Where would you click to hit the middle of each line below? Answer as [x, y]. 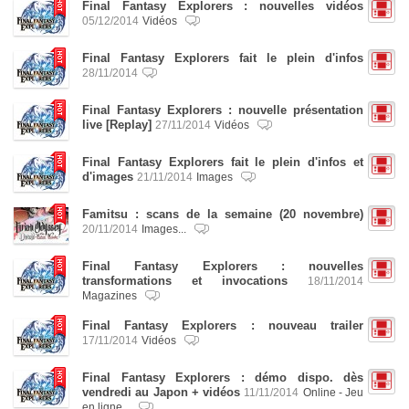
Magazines [111, 295]
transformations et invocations [185, 281]
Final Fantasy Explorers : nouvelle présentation [223, 110]
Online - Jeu [333, 392]
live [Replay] [117, 125]
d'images [108, 177]
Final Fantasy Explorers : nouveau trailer [223, 325]
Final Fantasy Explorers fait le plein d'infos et [223, 162]
